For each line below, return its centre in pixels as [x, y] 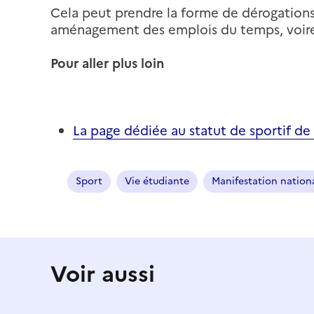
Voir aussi [103, 274]
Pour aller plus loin [107, 63]
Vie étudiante [157, 181]
